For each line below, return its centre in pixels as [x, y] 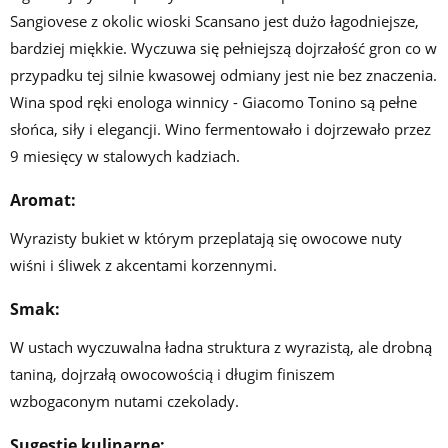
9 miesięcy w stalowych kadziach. [125, 156]
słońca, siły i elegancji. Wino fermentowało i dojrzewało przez [220, 129]
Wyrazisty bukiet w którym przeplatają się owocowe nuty [206, 238]
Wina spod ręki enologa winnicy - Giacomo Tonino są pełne [213, 102]
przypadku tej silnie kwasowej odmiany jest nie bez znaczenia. [223, 75]
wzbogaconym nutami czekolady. [124, 401]
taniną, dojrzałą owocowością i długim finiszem [172, 374]
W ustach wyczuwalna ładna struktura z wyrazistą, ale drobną [221, 347]
